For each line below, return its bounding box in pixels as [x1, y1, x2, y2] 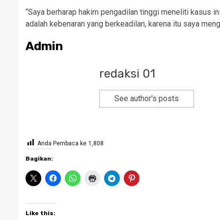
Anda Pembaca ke [37, 140, 86, 147]
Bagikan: [26, 155, 53, 162]
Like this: [26, 210, 55, 217]
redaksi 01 [99, 67, 155, 81]
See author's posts [114, 94, 179, 103]
